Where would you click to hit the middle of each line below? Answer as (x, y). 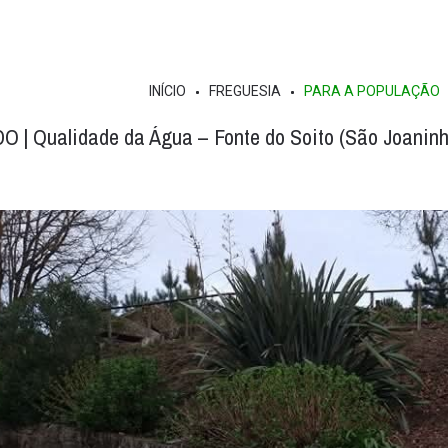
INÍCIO (167, 91)
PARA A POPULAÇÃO (372, 91)
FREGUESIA (245, 91)
